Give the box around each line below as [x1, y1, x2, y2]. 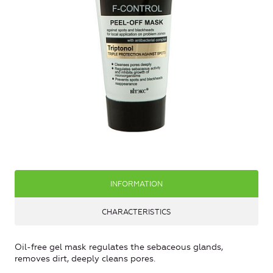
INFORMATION [110, 180, 163, 189]
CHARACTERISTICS [102, 208, 171, 217]
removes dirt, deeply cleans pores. [15, 253, 155, 264]
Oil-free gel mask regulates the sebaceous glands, [15, 242, 223, 253]
